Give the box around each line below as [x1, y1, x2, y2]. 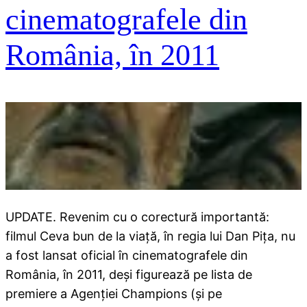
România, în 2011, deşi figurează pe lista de [5, 267, 252, 282]
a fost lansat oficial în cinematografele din [5, 247, 248, 262]
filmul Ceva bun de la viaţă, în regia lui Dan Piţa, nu [5, 228, 295, 243]
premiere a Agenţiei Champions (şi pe [5, 286, 222, 301]
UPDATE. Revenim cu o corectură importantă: [5, 209, 269, 224]
